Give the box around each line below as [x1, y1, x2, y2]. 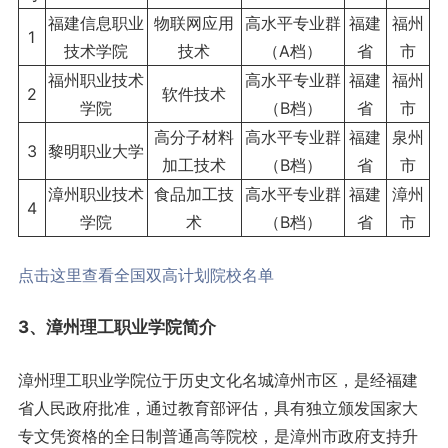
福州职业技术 [48, 70, 145, 91]
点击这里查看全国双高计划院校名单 [17, 265, 274, 286]
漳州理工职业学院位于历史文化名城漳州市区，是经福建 [17, 370, 418, 391]
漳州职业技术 [48, 184, 145, 205]
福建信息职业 [48, 13, 145, 34]
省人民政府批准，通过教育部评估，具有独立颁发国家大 [17, 398, 418, 419]
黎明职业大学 [48, 141, 145, 162]
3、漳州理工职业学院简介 [17, 317, 216, 338]
